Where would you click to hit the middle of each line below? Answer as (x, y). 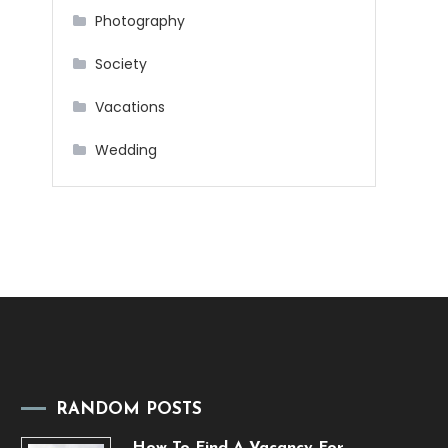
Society (121, 64)
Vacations (130, 107)
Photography (140, 21)
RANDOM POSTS (128, 410)
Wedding (126, 150)
